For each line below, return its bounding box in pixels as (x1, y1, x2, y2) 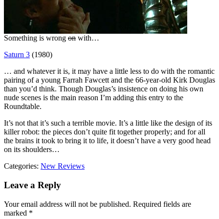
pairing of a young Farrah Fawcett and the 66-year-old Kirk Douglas (4, 76, 215, 85)
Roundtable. (4, 102, 42, 111)
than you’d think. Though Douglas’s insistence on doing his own (4, 85, 203, 93)
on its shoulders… (4, 145, 60, 154)
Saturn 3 (4, 50, 30, 59)
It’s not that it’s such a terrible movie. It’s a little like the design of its (4, 119, 212, 128)
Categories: (4, 162, 41, 171)
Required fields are (131, 199, 191, 208)
